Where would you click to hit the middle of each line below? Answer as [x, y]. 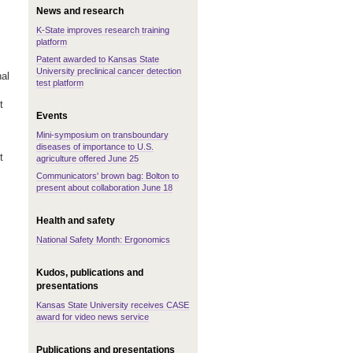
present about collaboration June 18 [104, 188]
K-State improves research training [103, 30]
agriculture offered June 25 [87, 158]
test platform [60, 83]
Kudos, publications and [90, 273]
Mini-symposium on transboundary [102, 135]
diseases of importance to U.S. [95, 147]
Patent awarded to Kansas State [98, 59]
